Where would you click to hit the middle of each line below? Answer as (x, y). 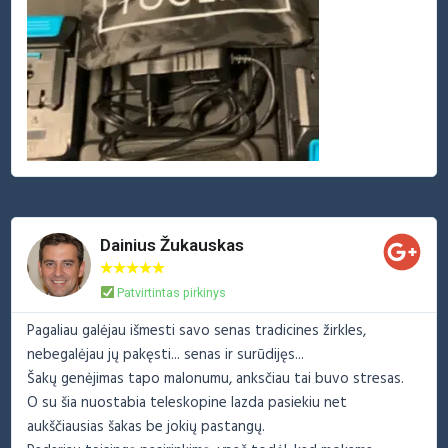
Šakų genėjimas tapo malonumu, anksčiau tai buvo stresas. (216, 378)
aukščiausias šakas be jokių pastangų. (146, 426)
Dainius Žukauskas (172, 244)
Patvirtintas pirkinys (170, 292)
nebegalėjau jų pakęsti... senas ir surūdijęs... (166, 354)
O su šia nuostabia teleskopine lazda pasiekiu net (187, 402)
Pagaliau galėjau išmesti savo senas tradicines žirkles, (197, 330)
